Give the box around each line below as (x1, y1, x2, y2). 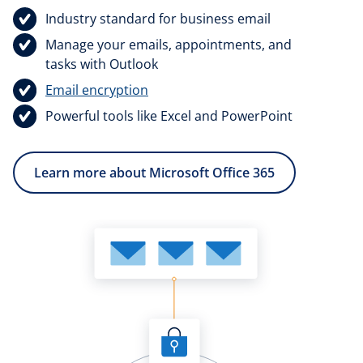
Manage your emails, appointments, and (45, 36, 292, 54)
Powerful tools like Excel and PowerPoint (45, 107, 293, 126)
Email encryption (45, 81, 148, 100)
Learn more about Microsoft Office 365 (34, 164, 275, 182)
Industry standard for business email (45, 10, 271, 28)
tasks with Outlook (45, 55, 158, 74)
